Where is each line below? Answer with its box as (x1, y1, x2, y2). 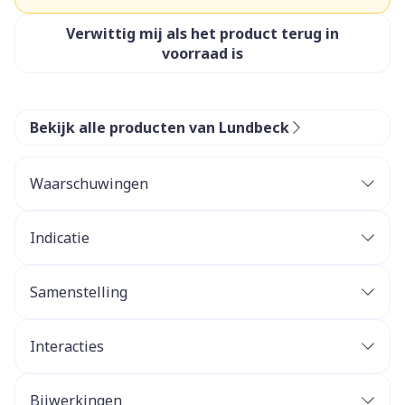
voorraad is (162, 43, 243, 63)
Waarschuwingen (30, 174, 148, 193)
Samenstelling (30, 282, 127, 302)
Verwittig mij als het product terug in (66, 24, 339, 43)
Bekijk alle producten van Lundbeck (30, 118, 289, 137)
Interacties (30, 336, 104, 356)
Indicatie (30, 228, 89, 248)
